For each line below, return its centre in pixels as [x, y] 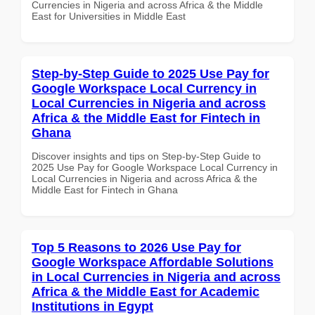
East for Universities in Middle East [109, 16]
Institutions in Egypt [92, 306]
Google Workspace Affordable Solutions [153, 262]
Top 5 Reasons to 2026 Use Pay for [136, 247]
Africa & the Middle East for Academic [146, 291]
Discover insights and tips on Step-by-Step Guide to [146, 156]
